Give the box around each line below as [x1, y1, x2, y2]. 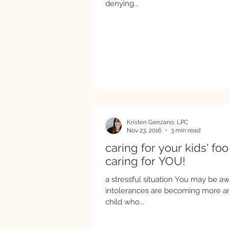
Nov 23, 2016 [127, 127, 162, 134]
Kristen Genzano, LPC [127, 118, 188, 126]
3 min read [171, 127, 200, 134]
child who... [105, 197, 144, 207]
